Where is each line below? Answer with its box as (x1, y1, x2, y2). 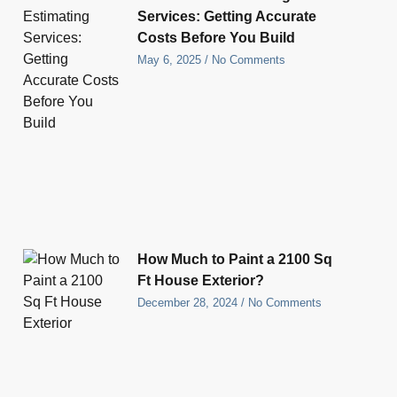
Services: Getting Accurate (137, 9, 317, 25)
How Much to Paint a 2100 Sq (137, 251, 333, 267)
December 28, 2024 (137, 295, 242, 309)
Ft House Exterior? (137, 272, 265, 288)
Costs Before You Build (137, 30, 296, 46)
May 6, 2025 (137, 53, 206, 67)
